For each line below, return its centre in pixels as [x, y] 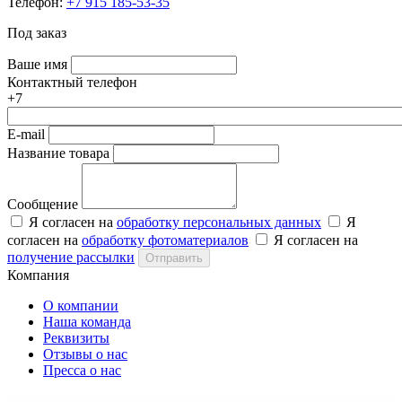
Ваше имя [37, 64]
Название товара [60, 153]
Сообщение [43, 204]
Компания [38, 275]
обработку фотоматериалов [165, 240]
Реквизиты [76, 337]
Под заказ [37, 32]
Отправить [174, 258]
